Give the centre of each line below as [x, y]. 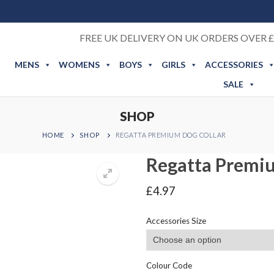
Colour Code [169, 265]
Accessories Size [176, 220]
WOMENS [79, 65]
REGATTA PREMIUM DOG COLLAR [171, 135]
